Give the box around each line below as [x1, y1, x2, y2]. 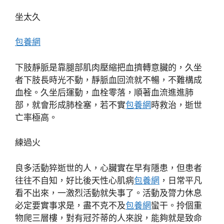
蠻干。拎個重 [151, 200, 202, 210]
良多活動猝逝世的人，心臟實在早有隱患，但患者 [15, 162, 202, 173]
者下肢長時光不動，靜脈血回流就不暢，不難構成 [15, 74, 202, 85]
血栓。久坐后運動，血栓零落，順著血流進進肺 [15, 87, 193, 97]
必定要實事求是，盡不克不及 [15, 200, 125, 210]
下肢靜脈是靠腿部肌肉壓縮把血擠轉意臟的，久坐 [15, 62, 202, 72]
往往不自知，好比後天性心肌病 [15, 175, 134, 185]
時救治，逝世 [151, 99, 202, 110]
